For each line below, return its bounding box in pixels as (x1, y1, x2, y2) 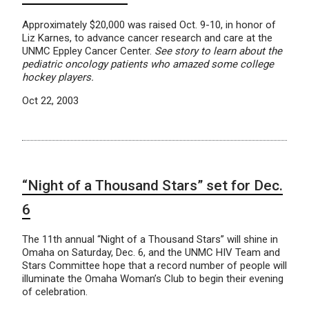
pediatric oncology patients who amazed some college (22, 58, 274, 70)
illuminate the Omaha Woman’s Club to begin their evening (22, 272, 283, 285)
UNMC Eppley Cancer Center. (22, 45, 154, 57)
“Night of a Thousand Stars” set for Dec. (22, 177, 283, 194)
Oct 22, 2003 (22, 94, 79, 107)
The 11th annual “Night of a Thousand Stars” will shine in (22, 233, 278, 246)
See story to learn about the (154, 45, 282, 57)
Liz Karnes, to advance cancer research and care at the (22, 32, 272, 44)
